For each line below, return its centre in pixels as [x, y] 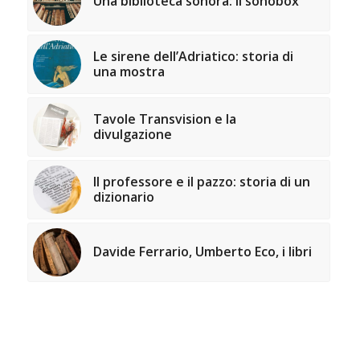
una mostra [129, 71]
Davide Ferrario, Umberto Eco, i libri [202, 251]
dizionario [123, 196]
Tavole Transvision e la [164, 119]
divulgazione [132, 134]
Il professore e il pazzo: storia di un [201, 181]
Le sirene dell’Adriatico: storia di [193, 56]
